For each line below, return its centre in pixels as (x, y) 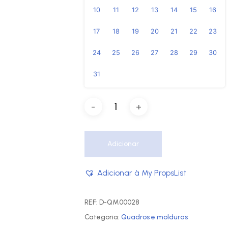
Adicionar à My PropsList (141, 173)
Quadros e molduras (154, 217)
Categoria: (103, 217)
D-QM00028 (119, 202)
